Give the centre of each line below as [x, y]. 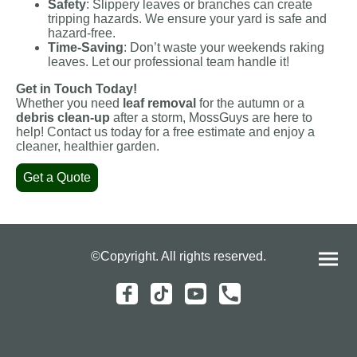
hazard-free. [82, 33]
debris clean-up [63, 118]
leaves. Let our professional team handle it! [169, 62]
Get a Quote [57, 178]
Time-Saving [86, 48]
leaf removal [159, 104]
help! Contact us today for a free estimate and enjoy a [165, 132]
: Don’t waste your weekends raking [224, 48]
